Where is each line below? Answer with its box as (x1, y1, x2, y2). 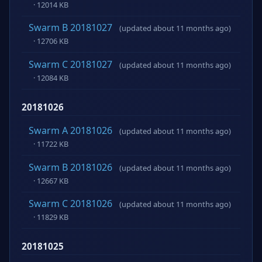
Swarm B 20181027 (29, 21, 112, 35)
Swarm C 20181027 (29, 58, 112, 71)
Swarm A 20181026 (29, 124, 112, 137)
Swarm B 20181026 (29, 160, 112, 174)
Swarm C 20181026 (29, 197, 112, 211)
